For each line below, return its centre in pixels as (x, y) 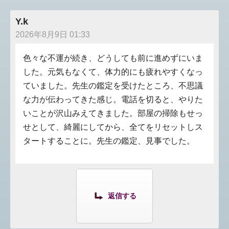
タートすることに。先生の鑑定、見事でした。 (109, 141)
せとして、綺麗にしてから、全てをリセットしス (113, 127)
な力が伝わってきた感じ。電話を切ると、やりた (113, 100)
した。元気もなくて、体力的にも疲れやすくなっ (113, 72)
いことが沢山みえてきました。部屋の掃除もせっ (113, 113)
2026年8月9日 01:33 (53, 35)
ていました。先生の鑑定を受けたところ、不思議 (113, 86)
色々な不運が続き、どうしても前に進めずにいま (113, 58)
